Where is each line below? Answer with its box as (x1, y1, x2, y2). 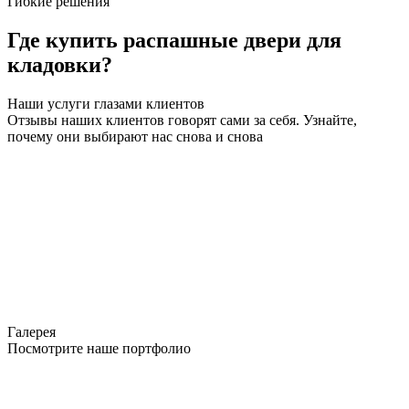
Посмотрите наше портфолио (7, 341, 191, 357)
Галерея (7, 324, 56, 341)
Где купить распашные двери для (7, 28, 341, 53)
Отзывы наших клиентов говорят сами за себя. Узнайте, (7, 112, 357, 129)
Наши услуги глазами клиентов (7, 96, 204, 112)
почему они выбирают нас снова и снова (7, 129, 263, 145)
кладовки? (7, 53, 112, 78)
